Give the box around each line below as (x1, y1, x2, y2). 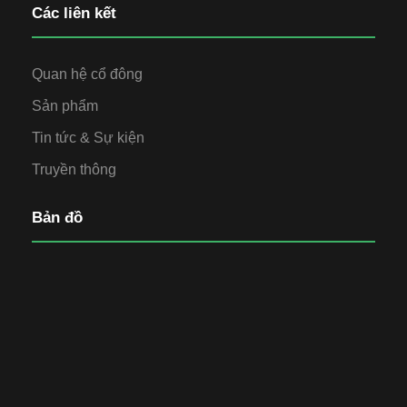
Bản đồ (32, 209, 83, 227)
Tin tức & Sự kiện (32, 130, 144, 146)
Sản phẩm (32, 98, 98, 114)
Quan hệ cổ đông (32, 66, 143, 83)
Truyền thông (32, 162, 116, 178)
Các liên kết (32, 5, 116, 23)
